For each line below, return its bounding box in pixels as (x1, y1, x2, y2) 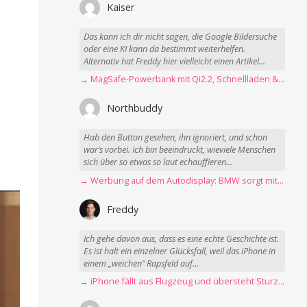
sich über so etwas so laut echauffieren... (84, 156, 233, 169)
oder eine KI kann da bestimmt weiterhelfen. (84, 42, 246, 55)
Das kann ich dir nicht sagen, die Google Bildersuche (84, 30, 278, 42)
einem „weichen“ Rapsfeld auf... (84, 257, 199, 269)
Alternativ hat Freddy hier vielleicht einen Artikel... (84, 55, 266, 67)
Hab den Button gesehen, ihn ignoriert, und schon (84, 132, 268, 144)
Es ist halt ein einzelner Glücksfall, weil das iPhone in (84, 245, 276, 257)
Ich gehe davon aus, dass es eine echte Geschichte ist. (84, 232, 280, 245)
